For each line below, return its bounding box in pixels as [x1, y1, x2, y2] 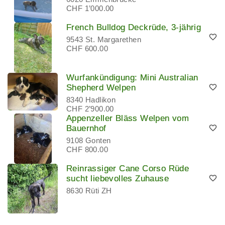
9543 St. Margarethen [66, 35, 141, 44]
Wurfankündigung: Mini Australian [66, 72, 198, 82]
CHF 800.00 [66, 145, 108, 154]
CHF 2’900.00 [66, 104, 114, 113]
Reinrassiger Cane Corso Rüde [66, 163, 189, 173]
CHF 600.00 [66, 44, 108, 53]
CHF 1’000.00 [66, 4, 114, 13]
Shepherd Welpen [66, 82, 136, 92]
